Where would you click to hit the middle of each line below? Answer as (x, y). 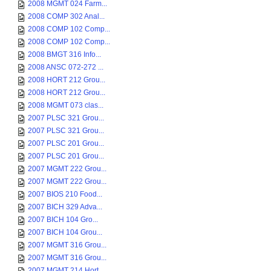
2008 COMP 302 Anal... (66, 16)
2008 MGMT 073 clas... (66, 105)
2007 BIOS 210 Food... (65, 194)
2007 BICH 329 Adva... (65, 207)
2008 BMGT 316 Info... (64, 54)
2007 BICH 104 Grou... (65, 232)
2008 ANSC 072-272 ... (66, 67)
